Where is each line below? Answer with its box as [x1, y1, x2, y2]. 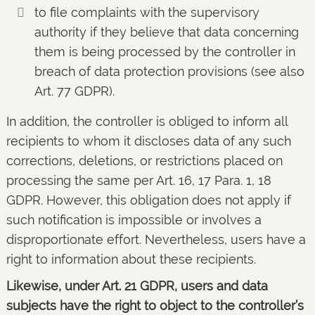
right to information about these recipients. [6, 252, 256, 266]
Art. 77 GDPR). [34, 84, 115, 98]
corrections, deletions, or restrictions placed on [6, 153, 283, 168]
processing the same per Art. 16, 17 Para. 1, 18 [6, 173, 271, 188]
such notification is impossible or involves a [6, 212, 262, 227]
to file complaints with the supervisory [34, 5, 259, 20]
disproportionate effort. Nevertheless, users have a [6, 232, 306, 247]
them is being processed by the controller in [34, 44, 295, 59]
